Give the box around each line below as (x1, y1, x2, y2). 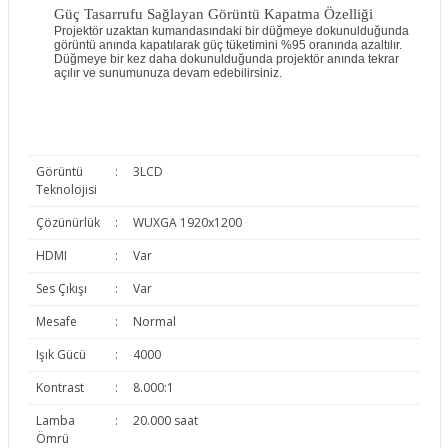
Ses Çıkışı (36, 280, 87, 297)
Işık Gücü (36, 346, 86, 363)
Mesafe (36, 313, 77, 330)
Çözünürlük (36, 214, 100, 231)
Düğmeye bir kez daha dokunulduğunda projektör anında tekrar (53, 52, 399, 66)
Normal (133, 313, 176, 330)
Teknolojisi (36, 181, 97, 198)
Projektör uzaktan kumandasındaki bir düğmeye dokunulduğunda (53, 24, 409, 38)
